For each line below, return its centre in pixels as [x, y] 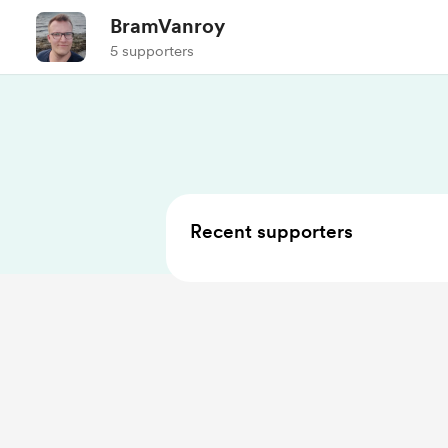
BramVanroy [167, 26]
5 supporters [152, 51]
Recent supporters [271, 231]
